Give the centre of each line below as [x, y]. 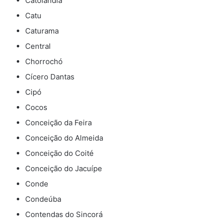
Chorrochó [44, 62]
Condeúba [43, 199]
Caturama [42, 31]
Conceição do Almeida [64, 138]
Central [38, 46]
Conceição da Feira [58, 123]
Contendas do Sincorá [64, 215]
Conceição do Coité [59, 153]
